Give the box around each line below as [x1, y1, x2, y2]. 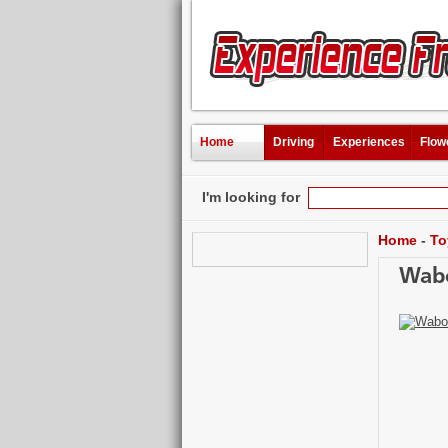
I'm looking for [202, 189, 308, 206]
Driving [273, 135, 314, 149]
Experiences [333, 135, 405, 149]
